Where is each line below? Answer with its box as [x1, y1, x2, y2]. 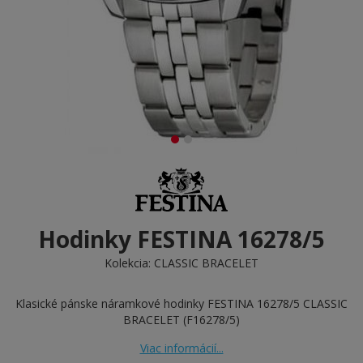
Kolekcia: [105, 255, 154, 271]
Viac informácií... [139, 340, 224, 356]
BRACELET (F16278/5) [123, 312, 240, 327]
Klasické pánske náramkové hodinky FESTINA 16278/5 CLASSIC [15, 296, 348, 311]
